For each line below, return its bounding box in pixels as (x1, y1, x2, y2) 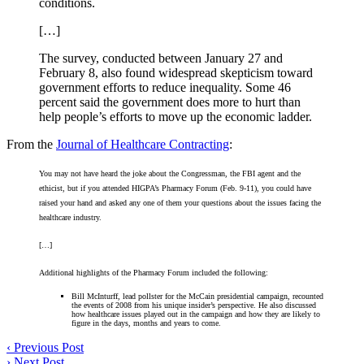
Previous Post (11, 340, 84, 354)
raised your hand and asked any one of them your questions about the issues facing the (39, 198, 321, 207)
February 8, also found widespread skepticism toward (39, 66, 313, 80)
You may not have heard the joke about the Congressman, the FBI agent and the (39, 169, 301, 178)
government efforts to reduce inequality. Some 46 (39, 80, 291, 94)
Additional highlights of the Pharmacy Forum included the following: (39, 268, 268, 277)
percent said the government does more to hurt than (39, 95, 301, 109)
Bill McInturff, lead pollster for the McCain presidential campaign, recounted (71, 292, 323, 301)
